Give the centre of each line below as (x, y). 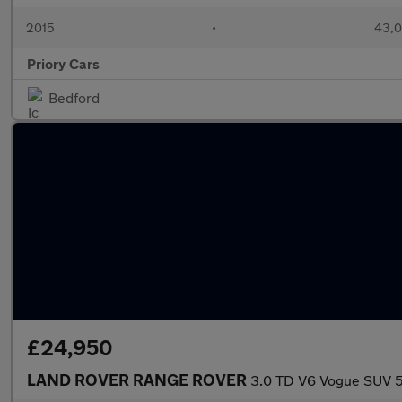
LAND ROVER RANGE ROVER (139, 380)
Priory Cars (63, 63)
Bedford (74, 97)
